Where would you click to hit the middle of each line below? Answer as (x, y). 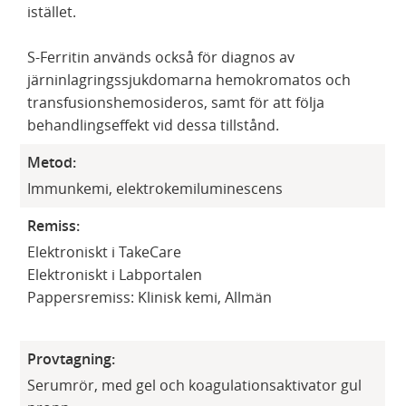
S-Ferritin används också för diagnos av (161, 58)
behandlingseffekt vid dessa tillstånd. (154, 126)
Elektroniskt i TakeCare (105, 252)
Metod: (52, 163)
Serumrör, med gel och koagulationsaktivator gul (195, 385)
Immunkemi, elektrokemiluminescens (155, 189)
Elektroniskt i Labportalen (115, 275)
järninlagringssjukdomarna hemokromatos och (189, 80)
